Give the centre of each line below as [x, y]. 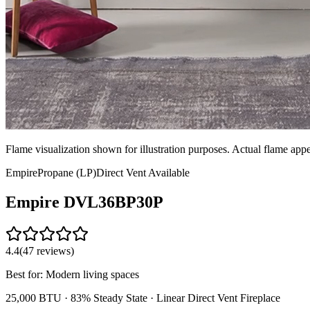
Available [168, 173]
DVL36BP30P [113, 202]
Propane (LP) [67, 173]
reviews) [54, 250]
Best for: [26, 274]
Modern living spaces [92, 274]
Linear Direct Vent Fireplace [218, 298]
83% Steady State [109, 298]
